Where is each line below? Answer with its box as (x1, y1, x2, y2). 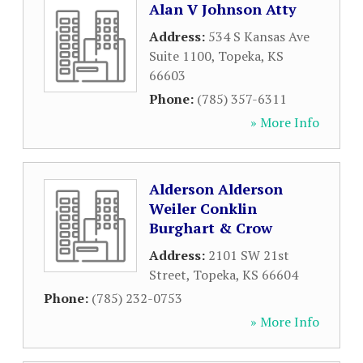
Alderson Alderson (149, 179, 283, 199)
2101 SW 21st (208, 246, 289, 264)
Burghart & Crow (149, 218, 272, 237)
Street (149, 266, 186, 284)
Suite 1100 (149, 47, 211, 65)
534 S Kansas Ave (208, 28, 310, 45)
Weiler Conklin (149, 199, 257, 218)
